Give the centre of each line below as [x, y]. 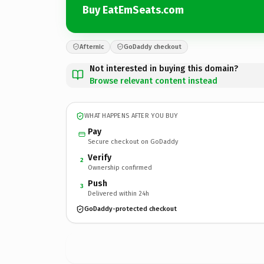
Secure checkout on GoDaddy [133, 141]
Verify [100, 157]
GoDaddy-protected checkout [131, 209]
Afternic [92, 47]
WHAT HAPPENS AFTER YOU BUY [131, 116]
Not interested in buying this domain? [164, 68]
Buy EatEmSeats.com [133, 10]
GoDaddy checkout [153, 47]
